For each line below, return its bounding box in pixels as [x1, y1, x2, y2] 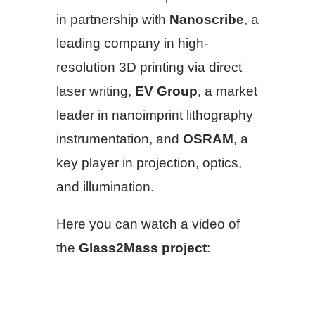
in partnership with [56, 11, 169, 27]
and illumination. [56, 179, 154, 194]
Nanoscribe [169, 11, 244, 27]
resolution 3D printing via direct [56, 59, 242, 75]
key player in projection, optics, [56, 155, 242, 170]
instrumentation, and [56, 131, 183, 146]
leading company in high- [56, 35, 208, 51]
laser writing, [56, 83, 135, 98]
